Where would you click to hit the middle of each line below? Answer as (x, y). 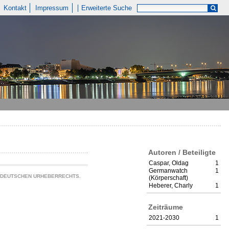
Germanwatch (168, 171)
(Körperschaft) (168, 178)
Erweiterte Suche (107, 8)
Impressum (52, 8)
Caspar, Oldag (169, 163)
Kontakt (15, 8)
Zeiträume (166, 207)
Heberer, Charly (171, 186)
